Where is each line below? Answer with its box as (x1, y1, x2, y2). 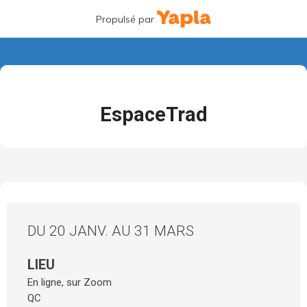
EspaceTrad (99, 103, 208, 126)
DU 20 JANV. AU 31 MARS (27, 223, 194, 239)
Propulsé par (95, 13, 154, 25)
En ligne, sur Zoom (27, 276, 112, 288)
